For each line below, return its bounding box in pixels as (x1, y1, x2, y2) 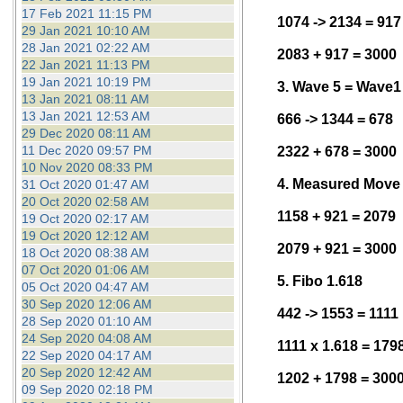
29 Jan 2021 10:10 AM (21, 23, 150, 38)
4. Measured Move (277, 176, 400, 192)
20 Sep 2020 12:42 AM (21, 365, 152, 380)
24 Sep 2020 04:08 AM (21, 331, 152, 345)
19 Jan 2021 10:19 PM (21, 75, 151, 89)
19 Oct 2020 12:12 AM (21, 228, 149, 243)
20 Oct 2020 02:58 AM (21, 194, 149, 209)
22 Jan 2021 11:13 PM (21, 58, 150, 72)
